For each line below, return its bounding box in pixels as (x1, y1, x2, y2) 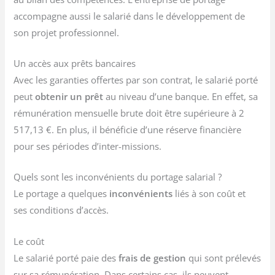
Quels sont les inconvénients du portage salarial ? (14, 171, 222, 184)
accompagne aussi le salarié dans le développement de (14, 9, 246, 22)
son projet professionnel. (14, 26, 120, 39)
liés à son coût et (172, 187, 246, 200)
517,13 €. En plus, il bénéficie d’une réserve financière (14, 123, 242, 136)
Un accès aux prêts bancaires (14, 56, 136, 69)
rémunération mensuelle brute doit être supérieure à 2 (14, 106, 245, 119)
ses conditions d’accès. (14, 204, 109, 217)
